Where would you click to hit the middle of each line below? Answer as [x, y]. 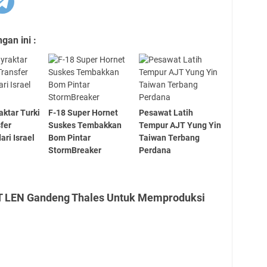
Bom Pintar [69, 137]
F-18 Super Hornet [83, 112]
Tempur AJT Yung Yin [180, 125]
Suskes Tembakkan [85, 125]
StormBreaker [74, 150]
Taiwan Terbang [170, 137]
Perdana [155, 150]
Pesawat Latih [166, 112]
